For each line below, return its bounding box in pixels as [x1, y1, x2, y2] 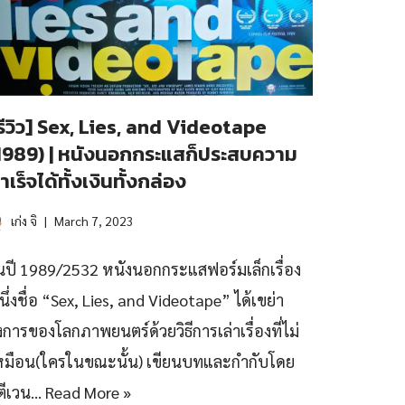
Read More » [45, 381, 131, 402]
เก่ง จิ [11, 212, 37, 229]
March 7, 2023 [54, 212, 134, 229]
